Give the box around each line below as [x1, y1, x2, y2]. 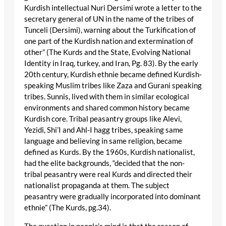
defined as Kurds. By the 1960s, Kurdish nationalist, [24, 148, 195, 157]
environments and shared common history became [24, 103, 190, 112]
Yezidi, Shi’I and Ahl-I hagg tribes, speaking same [24, 126, 183, 135]
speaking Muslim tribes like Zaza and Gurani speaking [24, 81, 202, 90]
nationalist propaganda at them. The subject [24, 181, 169, 190]
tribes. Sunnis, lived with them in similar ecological [24, 92, 189, 101]
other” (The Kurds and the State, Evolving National [24, 48, 191, 57]
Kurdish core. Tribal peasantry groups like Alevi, [24, 115, 182, 124]
